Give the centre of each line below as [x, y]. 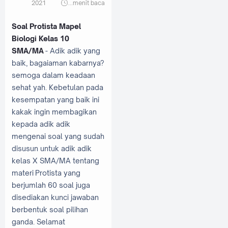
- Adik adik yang [72, 50]
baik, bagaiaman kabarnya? [58, 63]
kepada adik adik [41, 124]
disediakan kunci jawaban [55, 197]
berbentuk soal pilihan [50, 209]
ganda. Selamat [38, 221]
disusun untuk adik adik [52, 148]
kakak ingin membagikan [54, 111]
